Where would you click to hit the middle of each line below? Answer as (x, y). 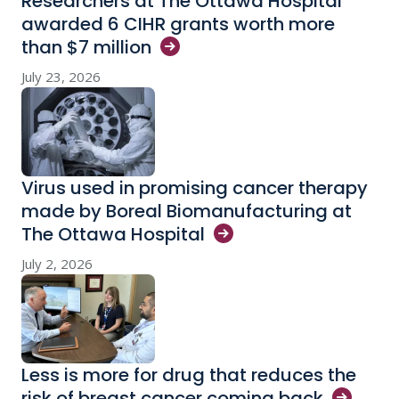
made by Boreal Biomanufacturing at (187, 211)
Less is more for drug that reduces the (189, 375)
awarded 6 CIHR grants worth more (178, 24)
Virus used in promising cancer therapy (195, 188)
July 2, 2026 (57, 264)
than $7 (57, 47)
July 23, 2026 (61, 77)
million (122, 47)
